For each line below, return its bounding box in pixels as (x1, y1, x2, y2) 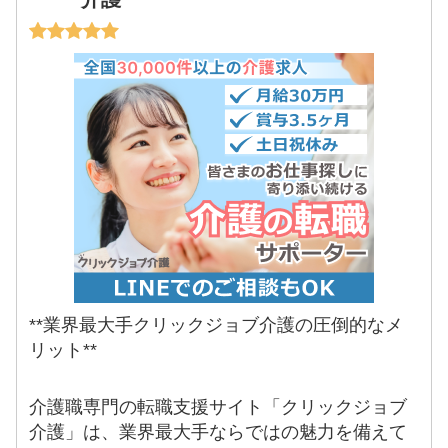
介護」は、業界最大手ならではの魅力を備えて (29, 422, 408, 443)
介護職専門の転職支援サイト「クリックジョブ (29, 397, 408, 418)
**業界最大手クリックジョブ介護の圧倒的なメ (29, 314, 404, 335)
